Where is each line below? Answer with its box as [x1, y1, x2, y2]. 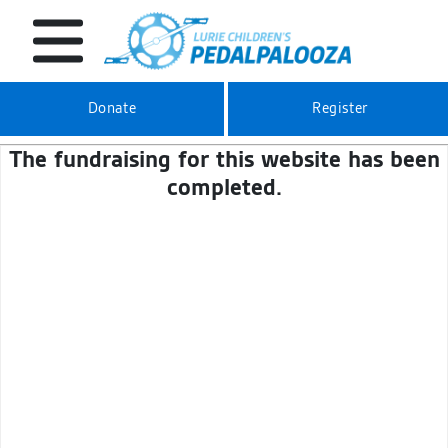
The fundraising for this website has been [8, 147, 440, 173]
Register [312, 100, 368, 117]
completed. [166, 175, 282, 201]
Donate [87, 100, 137, 117]
